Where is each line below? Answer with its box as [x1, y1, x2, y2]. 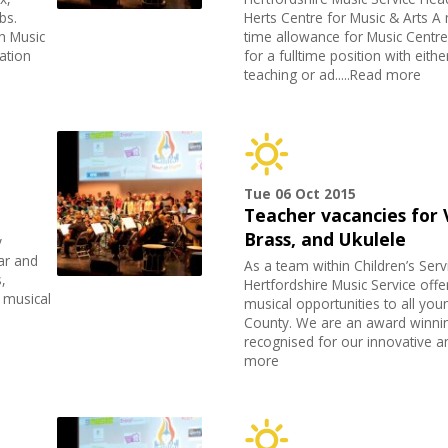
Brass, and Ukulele [244, 227, 407, 252]
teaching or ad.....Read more [244, 65, 422, 85]
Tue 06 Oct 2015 [244, 184, 357, 204]
